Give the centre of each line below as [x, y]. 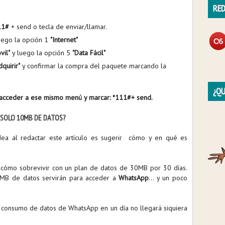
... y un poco [168, 178]
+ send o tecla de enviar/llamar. [59, 27]
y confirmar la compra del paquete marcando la [93, 66]
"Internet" [64, 40]
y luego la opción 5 [41, 53]
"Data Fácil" [89, 53]
